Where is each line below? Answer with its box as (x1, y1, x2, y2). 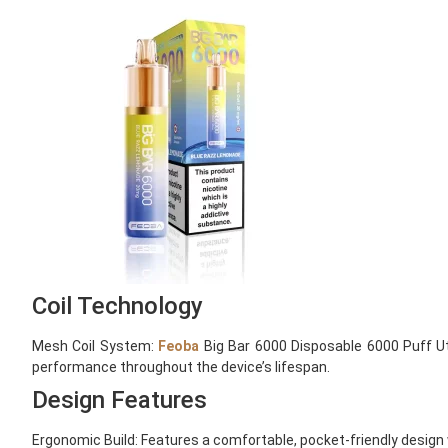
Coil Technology (32, 291, 203, 320)
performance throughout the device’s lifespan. (32, 358, 330, 375)
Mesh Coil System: (32, 337, 159, 354)
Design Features (32, 385, 207, 414)
